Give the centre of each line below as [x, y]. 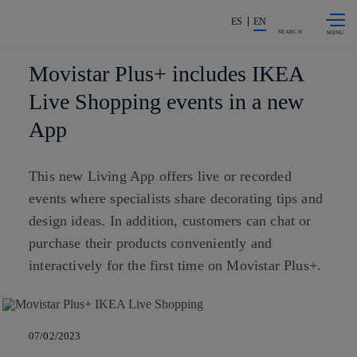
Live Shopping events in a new [166, 102]
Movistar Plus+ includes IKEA [166, 74]
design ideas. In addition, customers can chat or [170, 221]
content [152, 22]
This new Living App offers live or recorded [160, 176]
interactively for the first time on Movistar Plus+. [175, 265]
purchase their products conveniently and [151, 243]
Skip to [149, 12]
